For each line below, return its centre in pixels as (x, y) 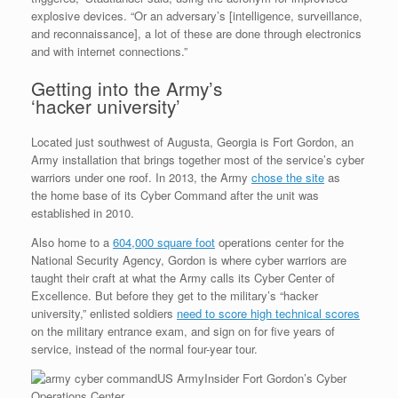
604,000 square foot (164, 242)
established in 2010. (83, 212)
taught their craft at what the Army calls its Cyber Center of (183, 277)
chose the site (288, 177)
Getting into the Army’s (127, 88)
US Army (181, 378)
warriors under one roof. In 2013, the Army (141, 177)
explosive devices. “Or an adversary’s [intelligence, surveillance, (197, 15)
